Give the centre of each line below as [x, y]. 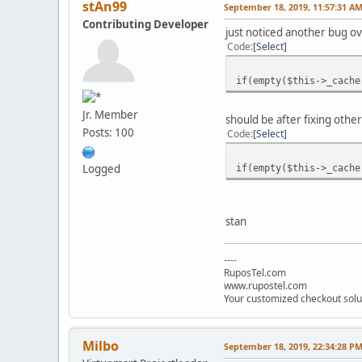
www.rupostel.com [265, 285]
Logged [101, 169]
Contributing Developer [145, 24]
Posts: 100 [108, 133]
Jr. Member [110, 115]
